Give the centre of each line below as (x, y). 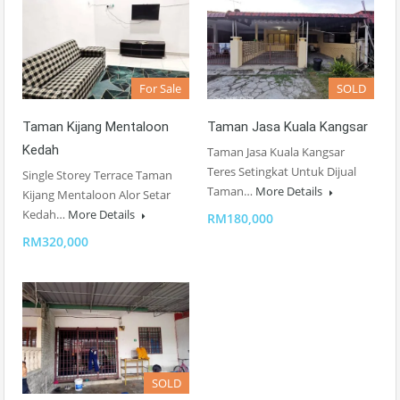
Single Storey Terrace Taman (97, 175)
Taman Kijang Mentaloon (96, 127)
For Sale (160, 89)
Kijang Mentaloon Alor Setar (96, 195)
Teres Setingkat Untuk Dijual (282, 172)
